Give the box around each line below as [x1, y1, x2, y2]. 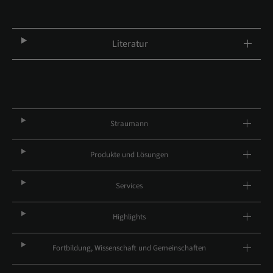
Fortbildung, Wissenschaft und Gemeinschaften [52, 243, 206, 254]
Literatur [112, 37, 148, 51]
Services [115, 180, 143, 192]
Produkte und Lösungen [90, 149, 168, 161]
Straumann [110, 118, 148, 130]
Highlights [112, 211, 146, 223]
